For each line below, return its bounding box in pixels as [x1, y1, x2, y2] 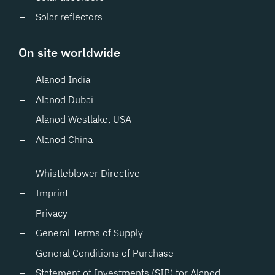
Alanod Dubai [36, 93, 93, 106]
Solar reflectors [36, 10, 103, 23]
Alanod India [36, 73, 90, 85]
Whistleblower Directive [36, 166, 140, 179]
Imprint [36, 187, 68, 199]
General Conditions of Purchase [36, 246, 174, 259]
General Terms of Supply [36, 227, 143, 239]
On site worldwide [18, 44, 120, 61]
